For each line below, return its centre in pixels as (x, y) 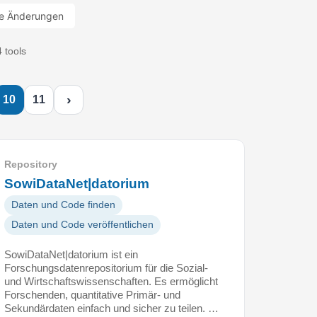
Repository (31, 164)
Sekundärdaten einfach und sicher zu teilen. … (111, 308)
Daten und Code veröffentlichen (82, 224)
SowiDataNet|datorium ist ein (71, 254)
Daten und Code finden (63, 204)
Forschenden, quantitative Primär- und (92, 294)
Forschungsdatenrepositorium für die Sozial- (106, 267)
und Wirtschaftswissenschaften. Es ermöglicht (111, 281)
